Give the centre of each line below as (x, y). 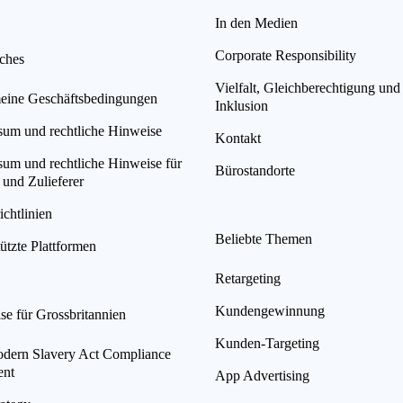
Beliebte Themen (264, 238)
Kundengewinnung (270, 310)
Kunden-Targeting (267, 343)
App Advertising (262, 375)
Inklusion (242, 105)
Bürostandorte (255, 170)
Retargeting (248, 278)
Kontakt (238, 138)
